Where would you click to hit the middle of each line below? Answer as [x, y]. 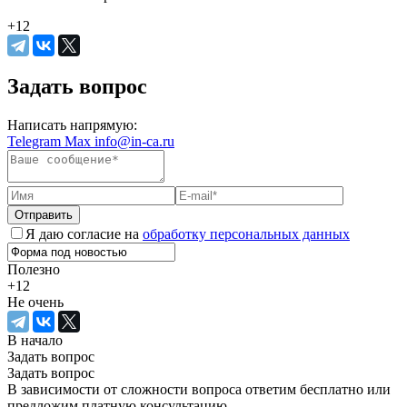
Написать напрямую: [72, 125]
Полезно [34, 269]
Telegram [36, 141]
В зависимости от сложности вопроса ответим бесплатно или [199, 389]
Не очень [35, 302]
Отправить [44, 215]
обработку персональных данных [246, 234]
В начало [35, 340]
